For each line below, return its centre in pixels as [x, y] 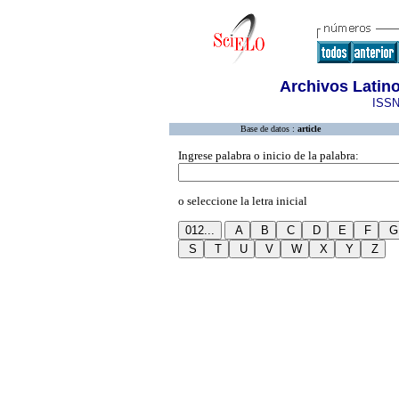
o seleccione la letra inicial [243, 201]
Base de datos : [269, 129]
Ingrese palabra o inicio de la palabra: [269, 155]
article [309, 129]
